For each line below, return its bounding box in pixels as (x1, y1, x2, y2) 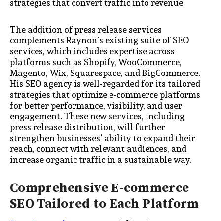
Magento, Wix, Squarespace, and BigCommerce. (10, 65, 200, 80)
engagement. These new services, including (10, 109, 184, 123)
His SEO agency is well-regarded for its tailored (10, 76, 200, 91)
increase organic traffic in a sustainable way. (10, 152, 191, 167)
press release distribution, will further (10, 119, 165, 134)
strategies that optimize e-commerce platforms (10, 87, 200, 102)
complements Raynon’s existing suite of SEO (10, 33, 189, 47)
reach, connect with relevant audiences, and (10, 141, 186, 156)
